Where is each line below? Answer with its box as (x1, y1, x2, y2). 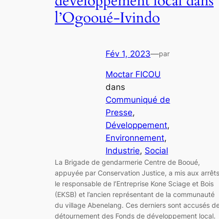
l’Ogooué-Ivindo (55, 8, 160, 28)
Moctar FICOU (106, 69, 161, 80)
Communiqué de (106, 95, 170, 105)
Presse (106, 108, 132, 118)
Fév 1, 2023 (106, 48, 151, 59)
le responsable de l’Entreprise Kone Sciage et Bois (55, 179, 214, 188)
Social (145, 146, 168, 156)
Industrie (106, 146, 140, 156)
